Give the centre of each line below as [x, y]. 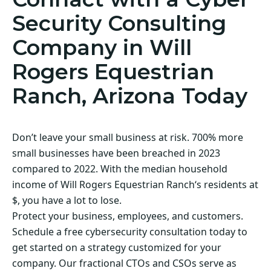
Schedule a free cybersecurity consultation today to [130, 232]
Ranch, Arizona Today [130, 96]
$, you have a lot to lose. [67, 201]
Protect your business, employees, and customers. [128, 216]
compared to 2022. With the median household [120, 169]
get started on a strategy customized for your [117, 248]
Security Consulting [119, 24]
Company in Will [102, 48]
